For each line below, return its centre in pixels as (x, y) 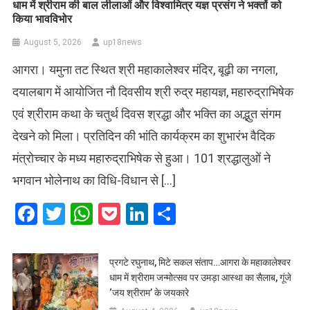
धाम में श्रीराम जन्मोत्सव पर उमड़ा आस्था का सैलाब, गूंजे (201, 278)
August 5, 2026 (53, 43)
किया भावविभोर (43, 19)
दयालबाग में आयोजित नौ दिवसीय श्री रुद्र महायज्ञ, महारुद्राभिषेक (153, 92)
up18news (123, 43)
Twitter (100, 214)
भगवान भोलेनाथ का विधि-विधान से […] (94, 181)
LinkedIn (189, 214)
